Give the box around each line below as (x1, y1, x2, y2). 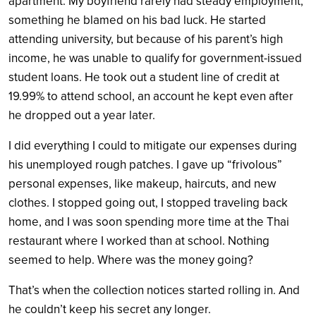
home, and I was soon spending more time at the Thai (8, 214, 289, 229)
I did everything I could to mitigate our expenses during (8, 138, 297, 153)
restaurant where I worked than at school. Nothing (8, 233, 269, 248)
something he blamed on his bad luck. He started (8, 12, 266, 28)
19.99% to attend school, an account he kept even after (8, 88, 293, 104)
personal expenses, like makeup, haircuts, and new (8, 176, 276, 191)
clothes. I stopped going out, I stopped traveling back (8, 195, 288, 210)
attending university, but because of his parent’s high (8, 31, 283, 47)
